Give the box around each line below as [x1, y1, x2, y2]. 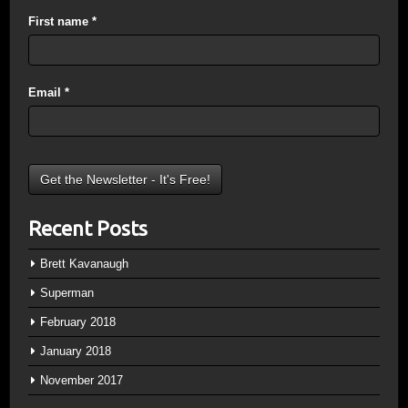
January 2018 [40, 344, 111, 358]
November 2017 [40, 373, 123, 387]
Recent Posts [28, 217, 148, 240]
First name [28, 15, 92, 28]
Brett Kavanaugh [40, 257, 128, 270]
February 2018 [40, 315, 116, 329]
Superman [40, 286, 94, 300]
